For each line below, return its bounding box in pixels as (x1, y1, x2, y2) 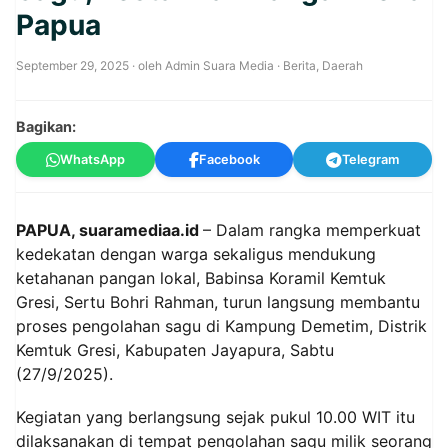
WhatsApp (59, 152, 125, 167)
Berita (283, 58, 316, 73)
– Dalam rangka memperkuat (203, 220, 421, 240)
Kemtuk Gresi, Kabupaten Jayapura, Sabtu (16, 340, 334, 360)
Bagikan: (16, 118, 76, 135)
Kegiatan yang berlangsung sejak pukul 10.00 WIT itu (16, 407, 415, 428)
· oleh (129, 58, 165, 73)
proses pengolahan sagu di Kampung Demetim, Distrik (16, 316, 427, 336)
